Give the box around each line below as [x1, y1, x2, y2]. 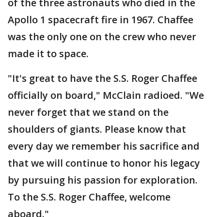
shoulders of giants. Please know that [8, 123, 186, 136]
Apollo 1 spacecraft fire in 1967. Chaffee [8, 13, 193, 26]
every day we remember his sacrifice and [8, 139, 200, 153]
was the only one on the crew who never [8, 30, 196, 43]
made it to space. [8, 47, 89, 60]
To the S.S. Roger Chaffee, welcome [8, 190, 170, 203]
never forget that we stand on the [8, 106, 169, 119]
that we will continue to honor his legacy [8, 156, 200, 170]
